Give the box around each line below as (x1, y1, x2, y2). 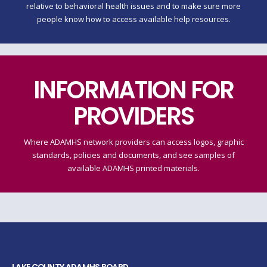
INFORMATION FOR (33, 73, 234, 107)
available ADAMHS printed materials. (67, 163, 200, 174)
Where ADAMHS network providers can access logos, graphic (23, 136, 244, 148)
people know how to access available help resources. (36, 14, 231, 25)
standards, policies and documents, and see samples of (32, 150, 235, 161)
